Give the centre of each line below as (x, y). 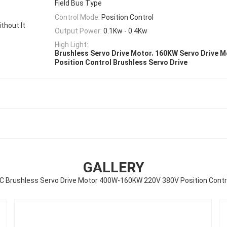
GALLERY (113, 167)
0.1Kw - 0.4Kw (125, 31)
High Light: (71, 45)
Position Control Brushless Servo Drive (121, 62)
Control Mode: (77, 17)
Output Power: (78, 31)
